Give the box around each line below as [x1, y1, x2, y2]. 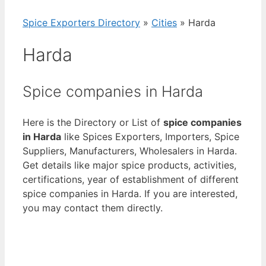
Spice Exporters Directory [23, 17, 140, 28]
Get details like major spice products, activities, [23, 159, 236, 171]
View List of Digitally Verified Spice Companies [27, 216, 239, 228]
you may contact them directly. [23, 201, 163, 214]
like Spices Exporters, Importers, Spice [61, 130, 239, 142]
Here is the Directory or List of [23, 116, 163, 128]
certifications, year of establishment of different [23, 173, 239, 185]
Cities [151, 17, 177, 28]
